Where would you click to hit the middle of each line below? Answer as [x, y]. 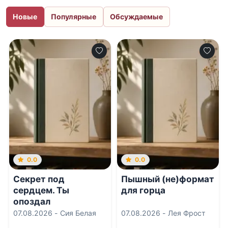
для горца [143, 190]
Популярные [74, 17]
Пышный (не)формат [167, 179]
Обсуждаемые [137, 17]
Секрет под [39, 179]
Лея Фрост [194, 213]
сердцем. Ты [41, 190]
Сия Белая [85, 213]
